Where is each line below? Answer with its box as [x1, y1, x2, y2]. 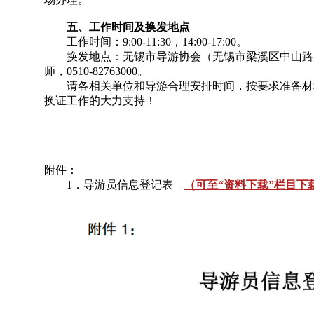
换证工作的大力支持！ [43, 95, 156, 107]
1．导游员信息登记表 [43, 179, 184, 191]
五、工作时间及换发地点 [43, 21, 190, 33]
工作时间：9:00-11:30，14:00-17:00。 [43, 36, 247, 48]
